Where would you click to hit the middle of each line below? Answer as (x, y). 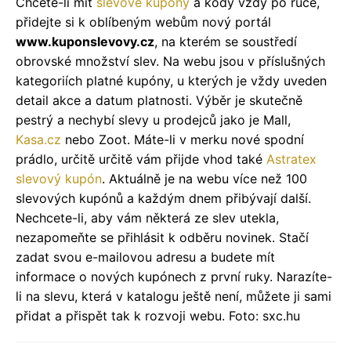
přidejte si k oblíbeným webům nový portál (143, 22)
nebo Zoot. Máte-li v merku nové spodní (183, 139)
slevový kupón (59, 178)
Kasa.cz (38, 139)
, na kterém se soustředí (226, 41)
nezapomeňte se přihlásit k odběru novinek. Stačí (162, 237)
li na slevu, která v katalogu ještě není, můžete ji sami (174, 296)
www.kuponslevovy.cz (85, 41)
